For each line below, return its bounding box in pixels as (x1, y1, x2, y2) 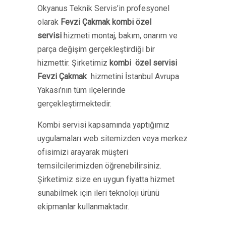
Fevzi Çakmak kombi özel (61, 17, 151, 27)
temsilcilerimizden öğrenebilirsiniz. (37, 161, 161, 171)
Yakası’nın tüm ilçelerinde (37, 85, 126, 95)
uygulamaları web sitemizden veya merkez (37, 134, 188, 143)
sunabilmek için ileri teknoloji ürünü (37, 188, 159, 198)
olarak (37, 17, 61, 27)
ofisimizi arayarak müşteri (37, 147, 128, 157)
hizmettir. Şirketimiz (37, 58, 109, 68)
